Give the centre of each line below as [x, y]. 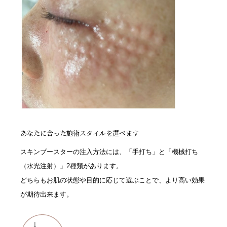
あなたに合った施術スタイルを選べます [80, 133]
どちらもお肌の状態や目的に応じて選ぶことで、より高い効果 [112, 180]
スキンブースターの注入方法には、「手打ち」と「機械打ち [109, 152]
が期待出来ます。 [47, 195]
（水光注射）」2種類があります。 [71, 166]
